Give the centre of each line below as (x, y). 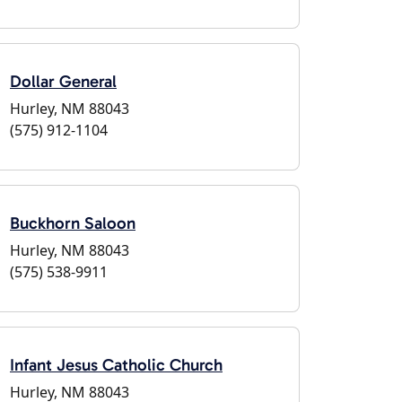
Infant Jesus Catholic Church (116, 365)
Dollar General (63, 81)
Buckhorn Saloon (73, 223)
